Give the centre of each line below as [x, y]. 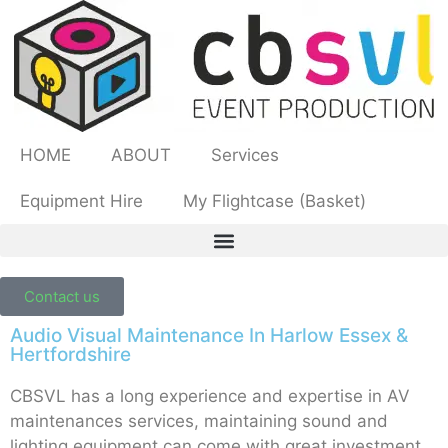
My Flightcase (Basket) [274, 201]
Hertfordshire [70, 354]
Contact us [62, 296]
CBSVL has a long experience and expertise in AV [210, 396]
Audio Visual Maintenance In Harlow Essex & [209, 335]
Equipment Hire [81, 201]
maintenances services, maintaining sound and [199, 421]
